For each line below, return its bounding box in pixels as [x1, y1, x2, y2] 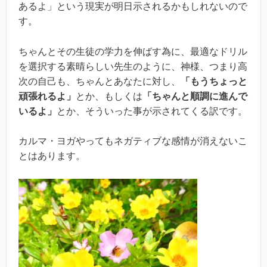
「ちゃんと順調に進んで [142, 91, 247, 101]
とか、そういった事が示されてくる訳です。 [57, 105, 247, 116]
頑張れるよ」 [18, 91, 76, 101]
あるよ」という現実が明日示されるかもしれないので [18, 1, 247, 12]
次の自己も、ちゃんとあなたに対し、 [18, 76, 181, 86]
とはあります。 [18, 151, 85, 162]
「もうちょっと [181, 76, 247, 86]
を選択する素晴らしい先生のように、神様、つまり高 [18, 61, 247, 72]
